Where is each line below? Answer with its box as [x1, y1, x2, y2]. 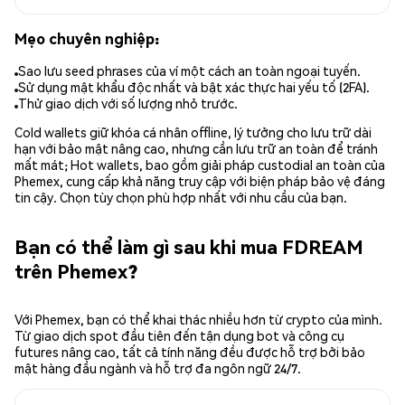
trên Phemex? [14, 258, 137, 283]
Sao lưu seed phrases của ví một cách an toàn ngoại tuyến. [18, 62, 361, 80]
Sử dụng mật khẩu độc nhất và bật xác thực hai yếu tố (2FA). [18, 79, 370, 96]
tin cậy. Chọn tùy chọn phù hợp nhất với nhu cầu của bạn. [14, 189, 347, 206]
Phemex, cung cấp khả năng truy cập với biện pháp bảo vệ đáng [14, 173, 385, 190]
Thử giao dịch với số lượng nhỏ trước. [18, 95, 238, 112]
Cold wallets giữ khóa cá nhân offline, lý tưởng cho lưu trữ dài [14, 124, 372, 141]
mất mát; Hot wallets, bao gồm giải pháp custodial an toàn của [14, 156, 385, 174]
